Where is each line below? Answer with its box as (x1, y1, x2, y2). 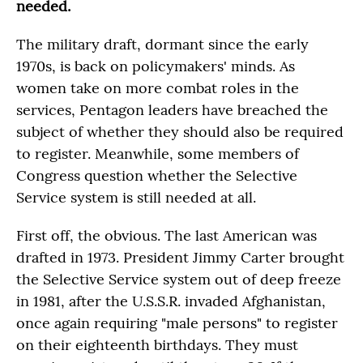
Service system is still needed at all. (16, 188, 256, 207)
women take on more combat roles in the (16, 79, 299, 97)
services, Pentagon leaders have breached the (16, 100, 328, 119)
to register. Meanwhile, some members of (16, 144, 299, 163)
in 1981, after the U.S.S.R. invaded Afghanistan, (16, 292, 326, 310)
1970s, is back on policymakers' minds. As (16, 57, 295, 75)
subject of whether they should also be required (16, 122, 344, 141)
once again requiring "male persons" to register (16, 314, 338, 332)
